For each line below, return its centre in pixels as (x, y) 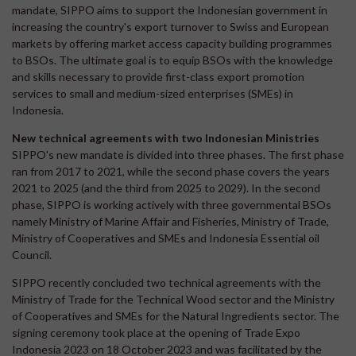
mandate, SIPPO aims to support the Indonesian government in (170, 10)
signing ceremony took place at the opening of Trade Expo (156, 333)
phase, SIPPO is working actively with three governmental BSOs (172, 205)
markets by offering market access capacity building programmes (172, 43)
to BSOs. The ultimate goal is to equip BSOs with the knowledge (172, 60)
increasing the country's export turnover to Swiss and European (170, 27)
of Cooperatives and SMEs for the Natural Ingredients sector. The (176, 316)
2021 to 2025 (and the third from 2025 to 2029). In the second (166, 188)
